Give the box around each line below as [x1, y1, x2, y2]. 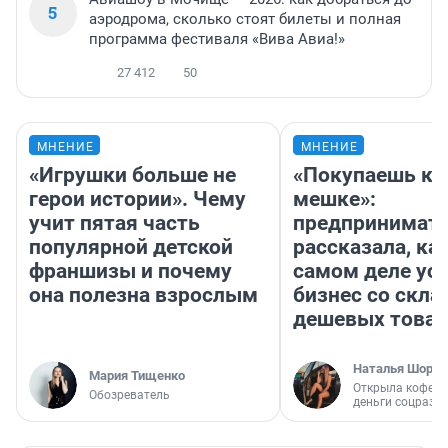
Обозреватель [89, 388, 170, 403]
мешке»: [293, 187, 376, 212]
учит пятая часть [29, 211, 200, 236]
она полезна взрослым [29, 283, 258, 308]
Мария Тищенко [89, 368, 185, 384]
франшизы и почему [29, 259, 232, 284]
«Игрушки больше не [29, 163, 236, 188]
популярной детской [29, 235, 233, 260]
